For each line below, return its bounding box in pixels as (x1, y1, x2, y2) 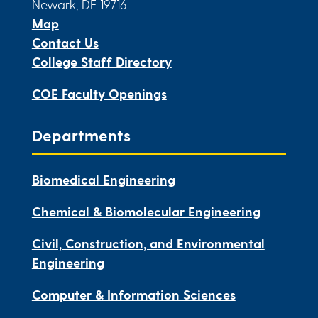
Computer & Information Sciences (31, 287, 236, 302)
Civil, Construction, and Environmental (31, 236, 265, 251)
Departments (31, 126, 131, 144)
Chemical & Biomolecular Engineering (31, 204, 261, 219)
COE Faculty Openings (31, 86, 167, 101)
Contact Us (31, 35, 99, 50)
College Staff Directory (31, 54, 172, 69)
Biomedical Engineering (31, 172, 175, 187)
